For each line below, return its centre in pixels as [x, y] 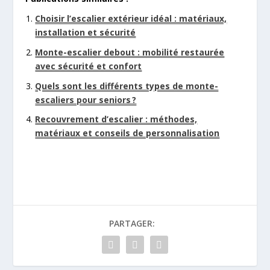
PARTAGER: [132, 224]
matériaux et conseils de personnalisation [127, 133]
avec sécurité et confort [89, 66]
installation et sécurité [86, 32]
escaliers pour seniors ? [86, 99]
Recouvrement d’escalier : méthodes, [116, 119]
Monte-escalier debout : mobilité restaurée [130, 52]
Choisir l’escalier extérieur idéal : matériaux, [131, 18]
